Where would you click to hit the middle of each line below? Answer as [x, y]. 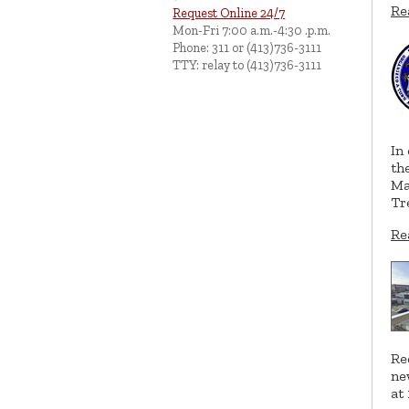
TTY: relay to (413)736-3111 [247, 65]
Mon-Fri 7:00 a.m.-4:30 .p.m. [252, 31]
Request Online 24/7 [229, 13]
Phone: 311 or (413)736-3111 [247, 48]
